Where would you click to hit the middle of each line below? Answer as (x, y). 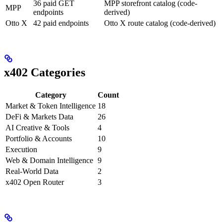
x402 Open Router (35, 182)
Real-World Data (32, 171)
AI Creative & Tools (37, 127)
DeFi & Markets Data (39, 116)
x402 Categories (45, 72)
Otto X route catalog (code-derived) (160, 23)
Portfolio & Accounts (39, 138)
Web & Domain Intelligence (49, 160)
